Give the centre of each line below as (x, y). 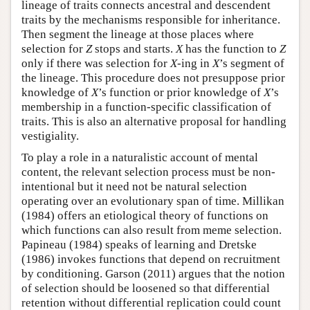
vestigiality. (50, 136)
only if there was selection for (96, 63)
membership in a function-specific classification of (146, 107)
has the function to (231, 49)
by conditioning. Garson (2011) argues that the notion (153, 274)
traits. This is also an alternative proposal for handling (154, 121)
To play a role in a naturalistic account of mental (140, 157)
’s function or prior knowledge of (181, 92)
